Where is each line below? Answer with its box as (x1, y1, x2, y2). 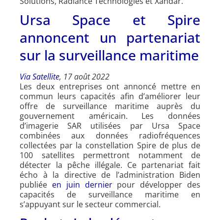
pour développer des (112, 179, 201, 190)
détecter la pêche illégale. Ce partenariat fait (20, 159, 200, 170)
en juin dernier (52, 179, 112, 190)
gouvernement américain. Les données (20, 110, 200, 121)
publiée (20, 179, 52, 190)
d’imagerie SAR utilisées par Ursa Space (20, 120, 200, 131)
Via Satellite (20, 71, 59, 82)
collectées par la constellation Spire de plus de (20, 139, 200, 151)
